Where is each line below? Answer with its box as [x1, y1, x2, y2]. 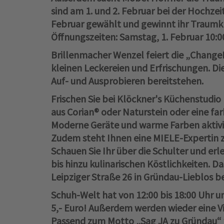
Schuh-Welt [51, 188, 100, 201]
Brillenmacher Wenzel [51, 48, 144, 61]
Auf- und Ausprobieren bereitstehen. [51, 74, 203, 87]
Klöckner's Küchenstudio [117, 92, 221, 105]
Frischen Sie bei [51, 92, 117, 105]
